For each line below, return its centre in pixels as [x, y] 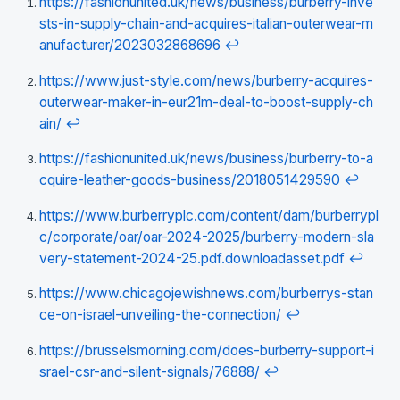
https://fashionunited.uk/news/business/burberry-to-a [206, 159]
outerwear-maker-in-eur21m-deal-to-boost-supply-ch [206, 102]
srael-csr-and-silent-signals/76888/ [150, 371]
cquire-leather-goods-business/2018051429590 [190, 180]
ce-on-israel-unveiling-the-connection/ [160, 315]
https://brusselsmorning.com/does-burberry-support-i [207, 350]
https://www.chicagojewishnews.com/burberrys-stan [206, 294]
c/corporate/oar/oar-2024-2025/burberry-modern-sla [207, 237]
